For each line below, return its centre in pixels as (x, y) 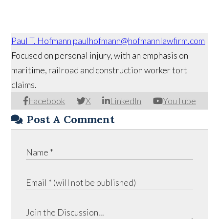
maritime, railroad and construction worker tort (99, 70)
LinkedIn (126, 101)
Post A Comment (71, 120)
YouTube (179, 101)
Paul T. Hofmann (42, 41)
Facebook (47, 101)
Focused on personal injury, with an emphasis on (100, 55)
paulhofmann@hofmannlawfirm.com (139, 41)
